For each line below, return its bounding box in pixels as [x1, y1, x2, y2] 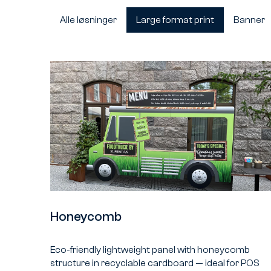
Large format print [136, 14, 215, 25]
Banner [233, 14, 266, 25]
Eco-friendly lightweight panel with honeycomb [50, 244, 250, 255]
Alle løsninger [60, 14, 117, 25]
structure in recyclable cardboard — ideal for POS [50, 257, 260, 269]
